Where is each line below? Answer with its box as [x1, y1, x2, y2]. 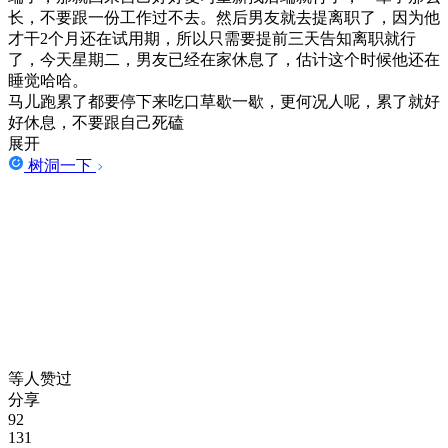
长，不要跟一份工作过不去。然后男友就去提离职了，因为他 [8, 8, 440, 26]
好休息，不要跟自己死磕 [8, 113, 184, 131]
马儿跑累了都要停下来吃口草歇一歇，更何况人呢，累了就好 [8, 92, 440, 110]
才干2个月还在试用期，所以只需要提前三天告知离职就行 [8, 29, 416, 47]
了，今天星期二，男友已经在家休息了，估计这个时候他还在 [8, 50, 440, 68]
